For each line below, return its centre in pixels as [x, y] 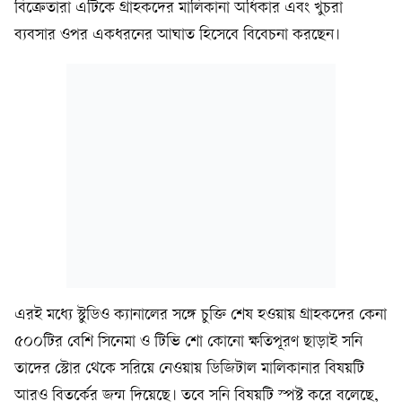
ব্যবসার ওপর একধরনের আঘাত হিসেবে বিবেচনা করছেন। [177, 36]
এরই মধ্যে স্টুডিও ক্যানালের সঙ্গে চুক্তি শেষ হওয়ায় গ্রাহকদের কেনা [201, 316]
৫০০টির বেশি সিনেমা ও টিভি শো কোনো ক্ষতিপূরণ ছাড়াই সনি [188, 343]
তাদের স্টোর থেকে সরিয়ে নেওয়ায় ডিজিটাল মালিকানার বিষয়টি [189, 370]
